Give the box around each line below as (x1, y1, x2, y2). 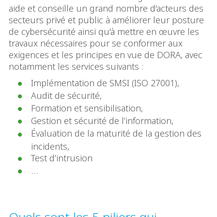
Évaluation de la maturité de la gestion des (31, 127, 201, 139)
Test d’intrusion (31, 152, 93, 164)
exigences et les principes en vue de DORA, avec (9, 48, 202, 61)
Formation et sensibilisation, (31, 102, 143, 114)
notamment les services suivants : (9, 60, 143, 72)
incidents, (31, 140, 69, 152)
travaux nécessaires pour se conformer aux (9, 37, 183, 49)
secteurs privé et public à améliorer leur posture (9, 14, 204, 26)
